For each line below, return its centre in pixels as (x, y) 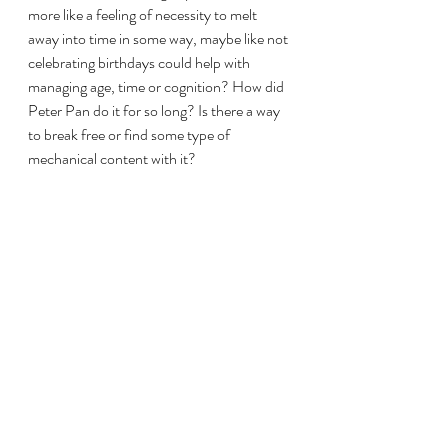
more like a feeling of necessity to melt (144, 14)
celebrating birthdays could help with (140, 62)
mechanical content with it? (112, 158)
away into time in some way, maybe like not (159, 38)
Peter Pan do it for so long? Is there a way (155, 110)
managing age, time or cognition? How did (157, 86)
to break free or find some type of (130, 134)
